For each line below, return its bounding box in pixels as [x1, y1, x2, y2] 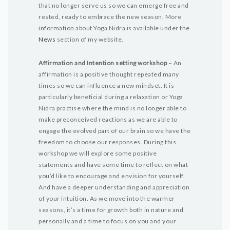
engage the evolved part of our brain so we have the [39, 127, 191, 135]
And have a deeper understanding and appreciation [39, 183, 189, 191]
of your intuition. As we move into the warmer [39, 195, 175, 202]
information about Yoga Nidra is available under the [39, 24, 190, 32]
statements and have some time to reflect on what [39, 161, 188, 168]
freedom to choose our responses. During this [39, 138, 176, 146]
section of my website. [55, 35, 124, 43]
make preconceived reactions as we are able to [39, 116, 178, 123]
